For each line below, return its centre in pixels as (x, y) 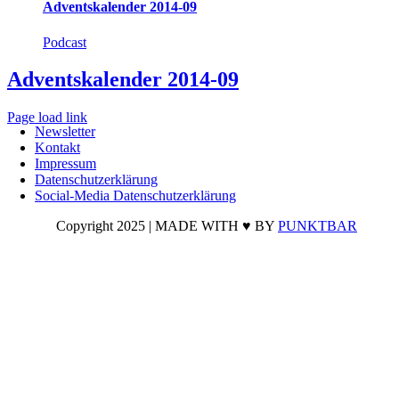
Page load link (47, 118)
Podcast (65, 42)
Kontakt (58, 148)
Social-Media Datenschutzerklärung (136, 196)
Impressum (66, 164)
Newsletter (65, 132)
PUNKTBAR (318, 226)
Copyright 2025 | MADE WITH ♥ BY (167, 226)
